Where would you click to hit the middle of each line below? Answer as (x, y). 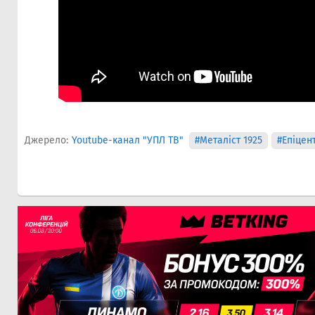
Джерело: (46, 140)
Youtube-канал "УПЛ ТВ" (128, 140)
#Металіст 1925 (228, 140)
